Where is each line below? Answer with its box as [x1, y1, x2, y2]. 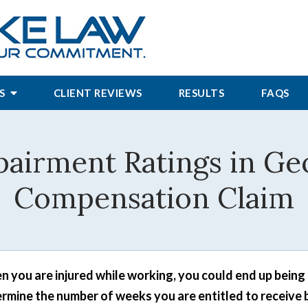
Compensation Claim [14, 179, 294, 217]
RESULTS [178, 87, 225, 99]
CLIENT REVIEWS [53, 87, 142, 99]
